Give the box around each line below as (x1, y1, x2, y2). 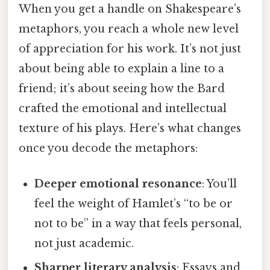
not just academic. (34, 237, 134, 251)
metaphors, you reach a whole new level (19, 22, 239, 36)
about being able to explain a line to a (19, 62, 224, 76)
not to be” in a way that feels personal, (34, 217, 242, 231)
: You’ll (202, 177, 237, 191)
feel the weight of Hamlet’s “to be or (34, 197, 233, 211)
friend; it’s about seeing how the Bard (19, 82, 225, 96)
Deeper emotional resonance (34, 177, 202, 191)
